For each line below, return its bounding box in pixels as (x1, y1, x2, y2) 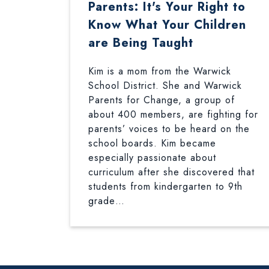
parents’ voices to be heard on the (88, 122, 250, 136)
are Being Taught (88, 34, 193, 52)
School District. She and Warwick (88, 79, 242, 92)
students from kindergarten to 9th (88, 180, 243, 193)
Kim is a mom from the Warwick (88, 64, 231, 78)
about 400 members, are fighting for (88, 107, 258, 121)
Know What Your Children (88, 16, 246, 34)
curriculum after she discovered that (88, 165, 255, 179)
